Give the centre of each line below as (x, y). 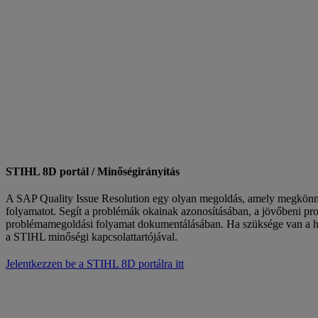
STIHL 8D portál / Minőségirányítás (93, 171)
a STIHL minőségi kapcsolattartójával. (92, 236)
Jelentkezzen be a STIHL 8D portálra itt (95, 263)
